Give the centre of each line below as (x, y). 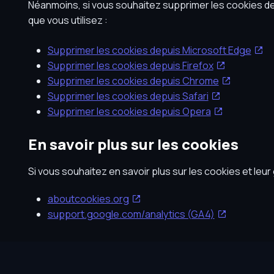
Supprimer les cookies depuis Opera (129, 111)
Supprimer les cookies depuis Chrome (133, 81)
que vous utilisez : (68, 20)
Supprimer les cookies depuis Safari (128, 96)
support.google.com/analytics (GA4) (131, 214)
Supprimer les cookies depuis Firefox (130, 65)
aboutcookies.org (88, 199)
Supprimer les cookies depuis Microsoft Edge (149, 50)
